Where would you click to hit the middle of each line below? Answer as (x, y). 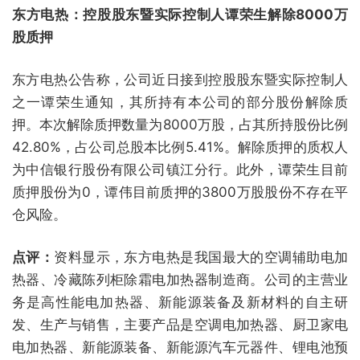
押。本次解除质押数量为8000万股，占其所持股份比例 (180, 125)
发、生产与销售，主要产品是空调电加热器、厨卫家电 (180, 325)
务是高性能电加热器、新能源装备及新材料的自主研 (180, 302)
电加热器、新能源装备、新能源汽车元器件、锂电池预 (180, 347)
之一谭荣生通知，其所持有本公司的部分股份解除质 (180, 102)
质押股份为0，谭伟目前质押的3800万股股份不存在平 (180, 192)
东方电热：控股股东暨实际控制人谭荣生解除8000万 (180, 14)
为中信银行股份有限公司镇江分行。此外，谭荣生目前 (180, 170)
